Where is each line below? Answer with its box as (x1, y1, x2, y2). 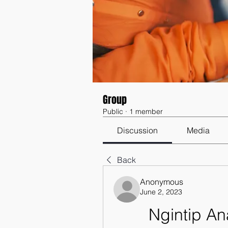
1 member (129, 107, 163, 116)
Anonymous (140, 177, 183, 187)
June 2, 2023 (140, 187, 182, 196)
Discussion (117, 125, 158, 135)
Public (103, 107, 123, 116)
